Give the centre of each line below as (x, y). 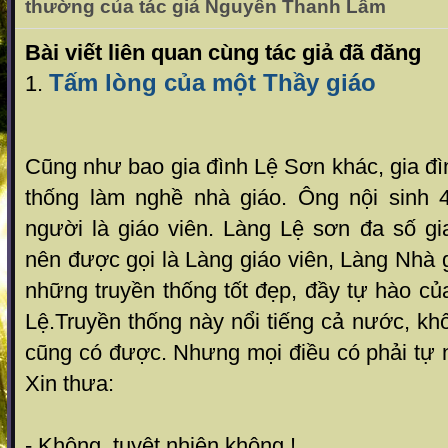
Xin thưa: (69, 383)
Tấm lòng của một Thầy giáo (212, 82)
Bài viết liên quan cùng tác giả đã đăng (223, 52)
